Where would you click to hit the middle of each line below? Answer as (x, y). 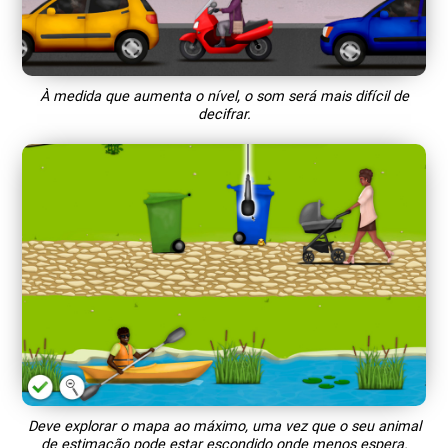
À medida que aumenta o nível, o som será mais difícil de (224, 96)
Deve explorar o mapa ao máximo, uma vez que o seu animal (224, 426)
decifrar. (224, 114)
